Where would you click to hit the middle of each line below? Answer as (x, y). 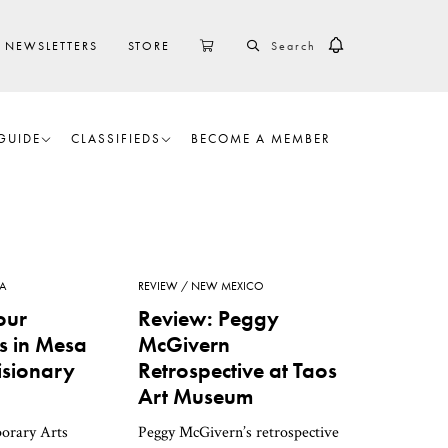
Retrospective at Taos (237, 370)
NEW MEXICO (227, 286)
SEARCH (286, 38)
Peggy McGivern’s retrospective (238, 432)
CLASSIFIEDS (116, 138)
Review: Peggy (208, 318)
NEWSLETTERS (51, 46)
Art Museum (195, 396)
